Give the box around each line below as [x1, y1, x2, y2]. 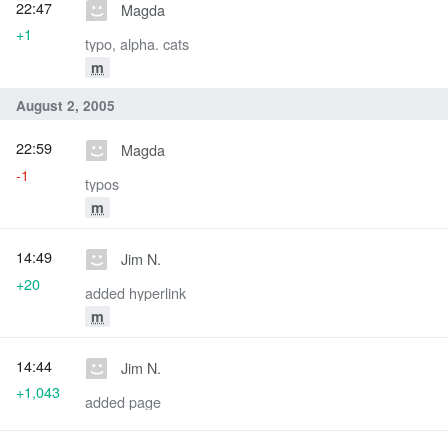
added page [85, 391, 161, 413]
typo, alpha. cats [85, 33, 189, 55]
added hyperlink [85, 282, 186, 304]
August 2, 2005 [16, 95, 115, 115]
